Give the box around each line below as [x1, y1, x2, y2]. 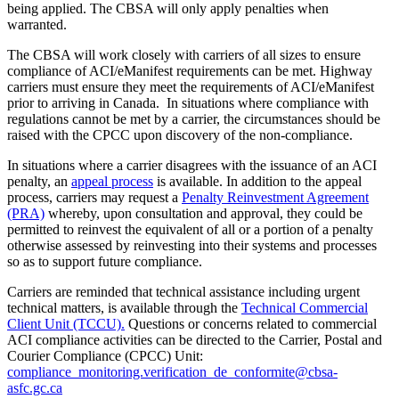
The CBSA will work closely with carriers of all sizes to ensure [7, 47, 361, 63]
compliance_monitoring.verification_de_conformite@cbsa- [7, 364, 338, 380]
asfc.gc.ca [7, 380, 62, 396]
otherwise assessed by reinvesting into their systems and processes [7, 238, 377, 254]
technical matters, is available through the [7, 300, 241, 316]
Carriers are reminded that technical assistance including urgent [7, 284, 360, 300]
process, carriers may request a [7, 190, 182, 206]
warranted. [7, 17, 70, 33]
